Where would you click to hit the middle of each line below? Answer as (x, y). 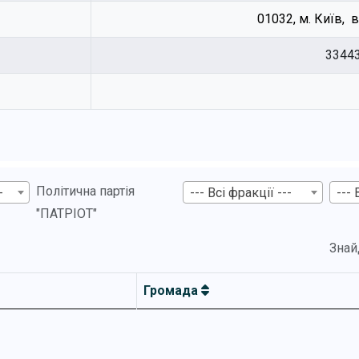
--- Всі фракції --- (240, 192)
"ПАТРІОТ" (66, 214)
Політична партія (85, 191)
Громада (172, 290)
